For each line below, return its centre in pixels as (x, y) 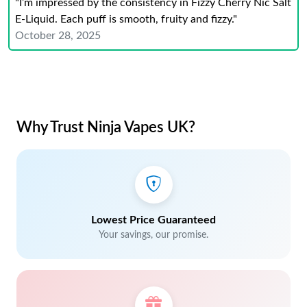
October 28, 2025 (58, 36)
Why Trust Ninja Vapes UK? (106, 127)
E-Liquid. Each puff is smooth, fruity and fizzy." (126, 19)
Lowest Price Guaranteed (153, 220)
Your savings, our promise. (153, 235)
